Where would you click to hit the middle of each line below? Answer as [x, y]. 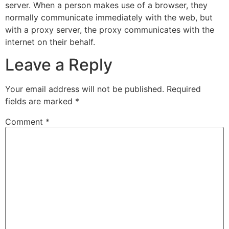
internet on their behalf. [50, 42]
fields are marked [40, 101]
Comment [25, 122]
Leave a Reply [59, 65]
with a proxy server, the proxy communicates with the [110, 29]
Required [184, 89]
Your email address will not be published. [85, 89]
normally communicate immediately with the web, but [109, 17]
